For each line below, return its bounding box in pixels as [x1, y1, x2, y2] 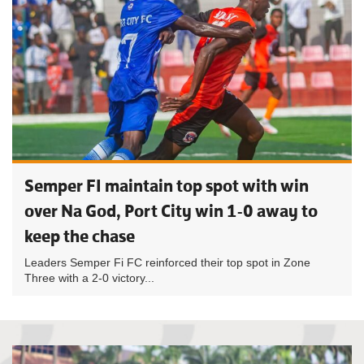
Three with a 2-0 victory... [24, 271, 154, 284]
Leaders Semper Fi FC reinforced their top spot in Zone [24, 256, 310, 269]
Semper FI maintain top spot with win [24, 175, 309, 197]
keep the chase [24, 225, 135, 247]
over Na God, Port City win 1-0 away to [24, 200, 318, 222]
